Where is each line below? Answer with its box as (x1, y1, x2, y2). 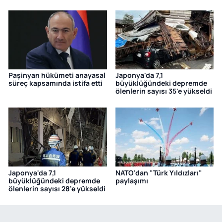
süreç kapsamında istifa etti (8, 78, 103, 88)
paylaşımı (115, 175, 148, 185)
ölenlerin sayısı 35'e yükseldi (115, 86, 212, 96)
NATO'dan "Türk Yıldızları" (115, 167, 202, 177)
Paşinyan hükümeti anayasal (8, 70, 106, 80)
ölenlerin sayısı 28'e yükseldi (8, 183, 106, 193)
